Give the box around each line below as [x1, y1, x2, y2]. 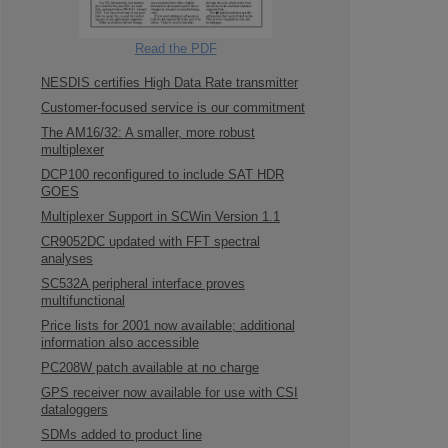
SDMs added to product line [40, 428, 202, 442]
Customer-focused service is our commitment [40, 101, 305, 115]
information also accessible [40, 336, 199, 350]
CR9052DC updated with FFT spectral [40, 235, 260, 249]
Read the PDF [134, 42, 217, 56]
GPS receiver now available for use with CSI [40, 386, 298, 400]
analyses [40, 252, 93, 266]
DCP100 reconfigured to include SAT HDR [40, 168, 284, 182]
